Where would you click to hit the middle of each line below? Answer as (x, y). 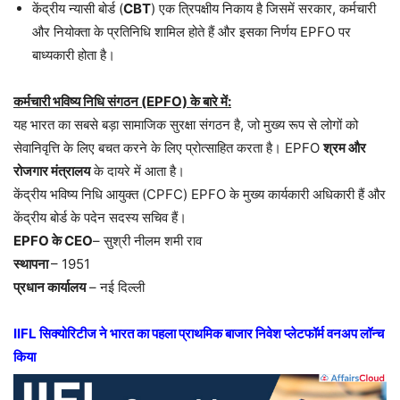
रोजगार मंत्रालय (52, 171)
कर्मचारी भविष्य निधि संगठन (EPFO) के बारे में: (122, 101)
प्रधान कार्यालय (50, 287)
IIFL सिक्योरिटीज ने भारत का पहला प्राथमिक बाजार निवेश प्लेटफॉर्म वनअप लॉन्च (199, 333)
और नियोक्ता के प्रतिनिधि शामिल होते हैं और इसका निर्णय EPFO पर (192, 31)
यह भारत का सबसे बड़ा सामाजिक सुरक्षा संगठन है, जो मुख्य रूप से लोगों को (186, 124)
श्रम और (345, 147)
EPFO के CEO (53, 240)
